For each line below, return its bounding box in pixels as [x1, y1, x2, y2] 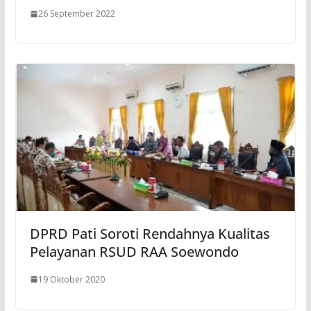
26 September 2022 [37, 8, 115, 20]
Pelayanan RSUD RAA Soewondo [29, 242, 239, 261]
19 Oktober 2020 [37, 273, 105, 285]
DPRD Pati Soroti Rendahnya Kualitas [29, 224, 270, 243]
